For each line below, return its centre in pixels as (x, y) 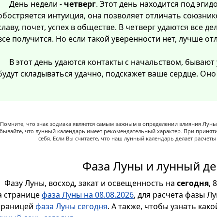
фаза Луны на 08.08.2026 (88, 194)
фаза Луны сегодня (71, 206)
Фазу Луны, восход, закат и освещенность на (91, 183)
